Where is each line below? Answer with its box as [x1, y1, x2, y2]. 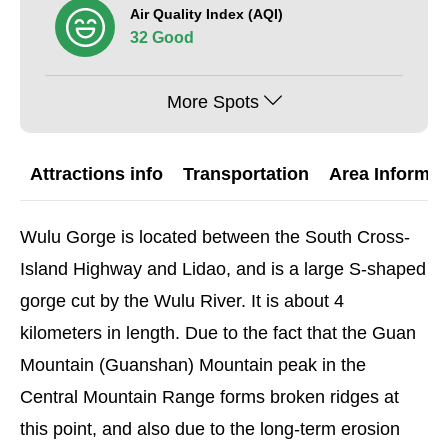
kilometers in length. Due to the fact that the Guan [20, 323, 416, 343]
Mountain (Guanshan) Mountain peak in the [20, 355, 366, 375]
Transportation [183, 164, 309, 184]
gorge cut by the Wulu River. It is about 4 [20, 291, 344, 311]
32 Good [130, 28, 194, 46]
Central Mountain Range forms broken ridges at [20, 387, 399, 407]
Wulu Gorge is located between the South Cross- [20, 227, 410, 247]
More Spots [166, 92, 259, 112]
